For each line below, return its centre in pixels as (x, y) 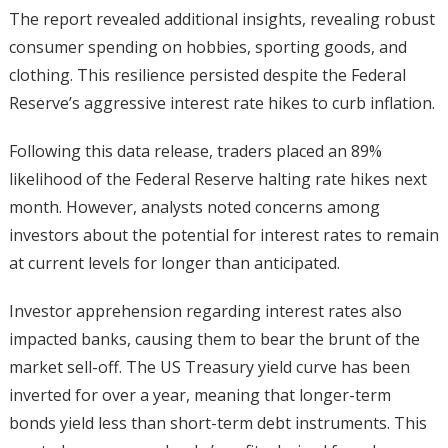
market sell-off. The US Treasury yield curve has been (209, 366)
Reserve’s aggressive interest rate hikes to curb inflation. (221, 102)
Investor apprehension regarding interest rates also (205, 310)
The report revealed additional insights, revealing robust (221, 18)
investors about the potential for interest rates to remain (223, 234)
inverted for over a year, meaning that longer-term (199, 394)
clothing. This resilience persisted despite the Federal (207, 74)
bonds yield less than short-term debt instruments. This (217, 422)
